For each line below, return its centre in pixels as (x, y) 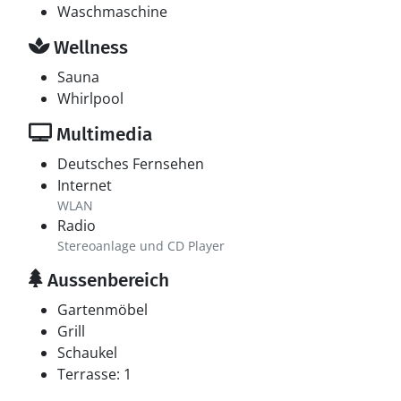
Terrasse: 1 (94, 374)
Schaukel (87, 353)
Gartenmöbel (102, 310)
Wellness (89, 47)
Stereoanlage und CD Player (141, 246)
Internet (85, 185)
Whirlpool (90, 98)
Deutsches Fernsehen (131, 164)
